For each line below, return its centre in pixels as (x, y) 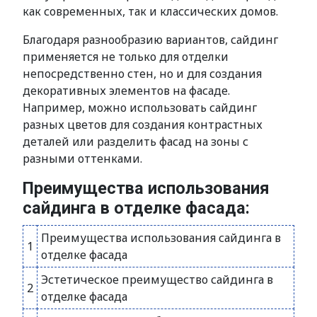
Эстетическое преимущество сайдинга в (157, 279)
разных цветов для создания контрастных (143, 125)
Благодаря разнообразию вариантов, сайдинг (150, 40)
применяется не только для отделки (126, 57)
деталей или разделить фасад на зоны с (136, 142)
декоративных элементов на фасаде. (126, 91)
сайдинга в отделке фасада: (136, 208)
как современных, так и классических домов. (150, 11)
